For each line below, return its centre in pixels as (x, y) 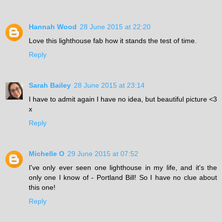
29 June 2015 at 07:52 (103, 153)
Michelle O (47, 153)
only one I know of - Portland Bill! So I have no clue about (123, 177)
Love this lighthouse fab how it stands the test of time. (113, 40)
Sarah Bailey (50, 85)
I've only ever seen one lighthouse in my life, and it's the (123, 167)
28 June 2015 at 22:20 (115, 27)
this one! (42, 187)
